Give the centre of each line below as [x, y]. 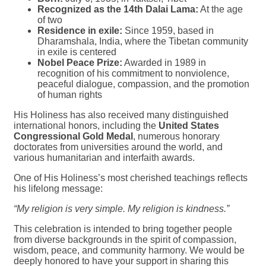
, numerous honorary [176, 136]
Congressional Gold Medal [73, 136]
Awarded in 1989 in [164, 63]
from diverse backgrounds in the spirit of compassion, [125, 240]
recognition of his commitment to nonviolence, [133, 73]
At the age [221, 9]
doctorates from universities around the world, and [118, 147]
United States [189, 126]
